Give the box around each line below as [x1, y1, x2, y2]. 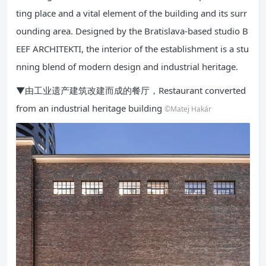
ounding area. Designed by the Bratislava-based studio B [16, 25, 248, 37]
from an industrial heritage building [16, 102, 164, 114]
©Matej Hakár [164, 104, 211, 114]
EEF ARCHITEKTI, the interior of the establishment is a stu [16, 43, 249, 55]
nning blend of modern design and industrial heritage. [16, 61, 238, 72]
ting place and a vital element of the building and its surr [16, 7, 247, 19]
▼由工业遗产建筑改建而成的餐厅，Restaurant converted [16, 84, 246, 96]
